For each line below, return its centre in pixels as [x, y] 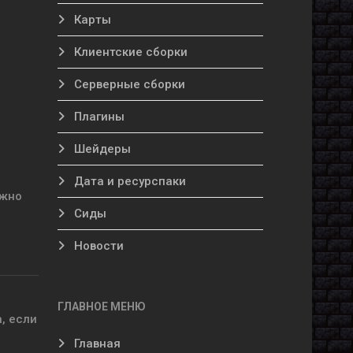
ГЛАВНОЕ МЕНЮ [102, 307]
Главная [96, 344]
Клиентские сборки [129, 52]
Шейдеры [101, 149]
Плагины [98, 117]
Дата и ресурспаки [128, 181]
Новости [97, 246]
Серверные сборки [128, 84]
